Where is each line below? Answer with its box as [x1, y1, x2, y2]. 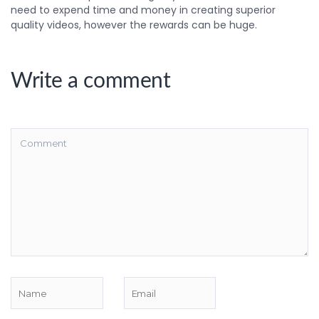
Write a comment [11, 70, 171, 92]
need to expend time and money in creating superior [11, 3, 276, 17]
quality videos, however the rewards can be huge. [11, 18, 257, 32]
